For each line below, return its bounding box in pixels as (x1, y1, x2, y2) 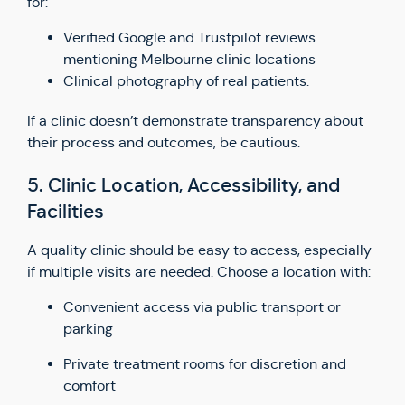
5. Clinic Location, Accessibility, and (27, 174, 340, 197)
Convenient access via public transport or (63, 298, 341, 316)
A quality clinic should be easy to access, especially (27, 241, 372, 259)
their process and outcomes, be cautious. (27, 134, 300, 151)
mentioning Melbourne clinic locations (63, 51, 316, 68)
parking (63, 320, 113, 337)
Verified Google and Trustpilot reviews (63, 29, 316, 46)
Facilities (27, 200, 104, 223)
